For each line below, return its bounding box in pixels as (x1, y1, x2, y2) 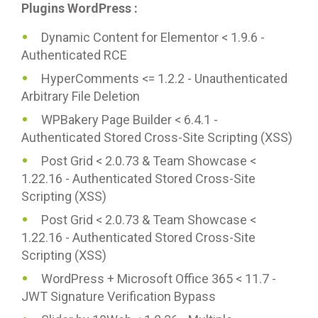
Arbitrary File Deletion (21, 89, 140, 104)
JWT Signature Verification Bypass (21, 289, 216, 304)
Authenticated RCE (21, 48, 127, 62)
